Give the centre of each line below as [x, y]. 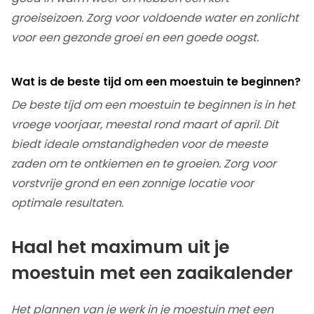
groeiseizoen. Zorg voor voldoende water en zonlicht [155, 18]
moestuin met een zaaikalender [152, 273]
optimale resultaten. [67, 203]
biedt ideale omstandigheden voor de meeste [139, 144]
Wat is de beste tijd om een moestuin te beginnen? [156, 82]
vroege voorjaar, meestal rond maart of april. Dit [145, 125]
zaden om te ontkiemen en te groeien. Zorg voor [144, 164]
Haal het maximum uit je [120, 247]
